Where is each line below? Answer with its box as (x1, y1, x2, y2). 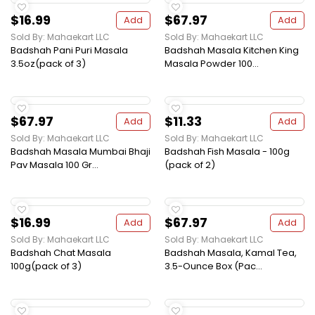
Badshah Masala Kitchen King (165, 44, 299, 58)
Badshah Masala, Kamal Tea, (165, 246, 297, 260)
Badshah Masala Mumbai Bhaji (11, 145, 150, 159)
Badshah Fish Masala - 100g (165, 145, 290, 159)
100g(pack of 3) (11, 259, 82, 274)
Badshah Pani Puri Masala (11, 44, 128, 58)
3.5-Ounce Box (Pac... (165, 259, 262, 274)
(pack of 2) (165, 158, 215, 172)
